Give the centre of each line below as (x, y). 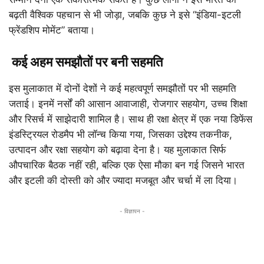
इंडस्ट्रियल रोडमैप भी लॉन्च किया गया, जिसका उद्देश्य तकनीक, (121, 134)
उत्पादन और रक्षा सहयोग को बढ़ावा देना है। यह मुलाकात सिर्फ (117, 150)
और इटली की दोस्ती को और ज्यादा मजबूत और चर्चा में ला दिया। (123, 180)
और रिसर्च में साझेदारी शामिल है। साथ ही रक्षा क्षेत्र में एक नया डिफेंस (131, 119)
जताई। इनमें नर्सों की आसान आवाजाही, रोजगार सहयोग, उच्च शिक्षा (128, 104)
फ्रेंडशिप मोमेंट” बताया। (52, 30)
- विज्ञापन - (132, 211)
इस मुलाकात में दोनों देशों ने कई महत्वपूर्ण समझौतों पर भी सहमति (123, 88)
